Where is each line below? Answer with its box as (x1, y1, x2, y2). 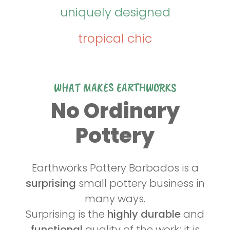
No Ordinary (50, 97, 180, 126)
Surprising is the (26, 207, 107, 222)
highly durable (107, 207, 181, 222)
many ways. (85, 191, 145, 206)
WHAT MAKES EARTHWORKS (53, 80, 177, 95)
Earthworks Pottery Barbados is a (31, 161, 199, 176)
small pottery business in (78, 176, 205, 191)
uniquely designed (60, 4, 170, 21)
